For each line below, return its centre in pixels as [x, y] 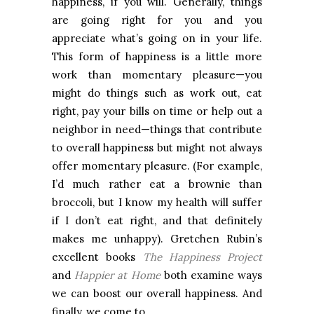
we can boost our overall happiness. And [157, 294]
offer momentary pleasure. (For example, [157, 166]
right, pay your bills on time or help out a [157, 111]
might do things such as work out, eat [157, 93]
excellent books [97, 257]
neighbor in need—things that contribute [157, 130]
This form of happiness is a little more [157, 57]
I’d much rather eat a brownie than [157, 184]
